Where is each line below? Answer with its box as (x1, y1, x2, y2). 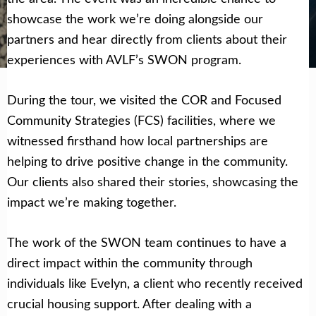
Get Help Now (47, 29, 109, 43)
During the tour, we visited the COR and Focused (7, 91, 281, 108)
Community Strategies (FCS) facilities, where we (7, 111, 276, 128)
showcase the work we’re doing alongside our (7, 10, 263, 27)
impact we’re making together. (7, 193, 176, 210)
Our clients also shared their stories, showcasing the (7, 173, 298, 190)
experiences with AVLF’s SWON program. (7, 51, 241, 68)
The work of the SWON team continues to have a (7, 233, 286, 250)
